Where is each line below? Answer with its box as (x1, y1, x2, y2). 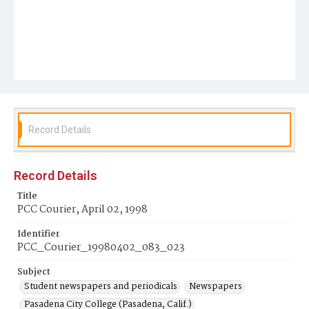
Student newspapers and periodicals (24, 279, 177, 294)
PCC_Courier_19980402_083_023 (17, 239, 185, 256)
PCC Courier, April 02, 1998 (17, 201, 148, 218)
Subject (17, 265, 50, 279)
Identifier (17, 227, 60, 241)
